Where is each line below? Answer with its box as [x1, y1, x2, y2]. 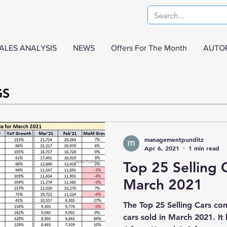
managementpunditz [144, 135, 204, 143]
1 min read [188, 144, 219, 152]
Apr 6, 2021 [144, 144, 179, 152]
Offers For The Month [111, 44, 187, 52]
